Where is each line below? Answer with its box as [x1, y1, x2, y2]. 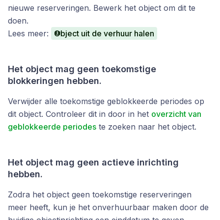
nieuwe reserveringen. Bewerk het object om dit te [8, 3, 195, 13]
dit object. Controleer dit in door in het [8, 109, 151, 119]
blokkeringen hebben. [8, 76, 102, 86]
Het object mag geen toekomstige [8, 64, 156, 74]
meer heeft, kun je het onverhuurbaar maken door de [8, 202, 209, 212]
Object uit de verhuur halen [54, 28, 154, 38]
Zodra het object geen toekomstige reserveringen [8, 190, 192, 199]
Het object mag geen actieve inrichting [8, 157, 179, 167]
